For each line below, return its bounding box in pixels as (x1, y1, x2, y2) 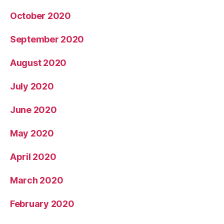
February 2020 (10, 198, 74, 209)
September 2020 (10, 33, 84, 44)
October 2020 (10, 10, 71, 21)
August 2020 (10, 57, 67, 68)
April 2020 (10, 151, 56, 162)
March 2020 (10, 174, 63, 185)
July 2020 (10, 80, 54, 91)
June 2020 (10, 104, 57, 115)
